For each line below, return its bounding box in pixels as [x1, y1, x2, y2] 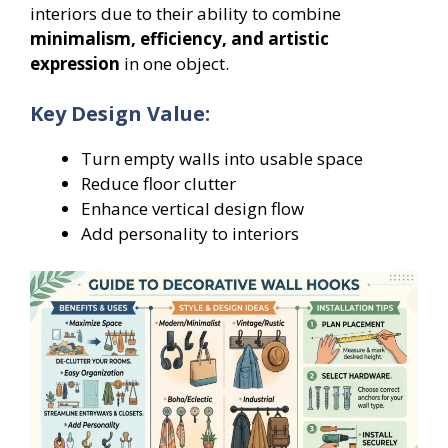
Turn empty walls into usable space [81, 146, 363, 170]
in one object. [120, 52, 229, 76]
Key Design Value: [30, 99, 210, 127]
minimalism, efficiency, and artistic [30, 27, 329, 51]
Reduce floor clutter [81, 171, 236, 195]
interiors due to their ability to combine [30, 2, 341, 26]
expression [30, 52, 120, 76]
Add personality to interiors [81, 221, 299, 245]
